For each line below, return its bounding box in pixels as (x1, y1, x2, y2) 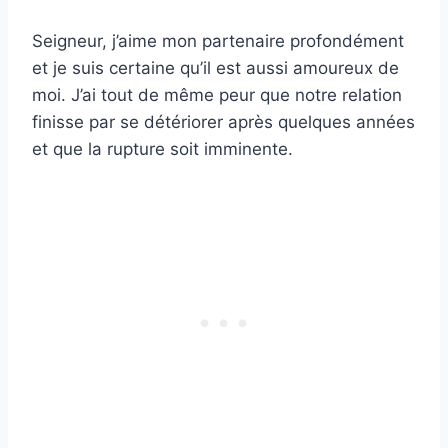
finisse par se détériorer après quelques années (32, 111, 415, 132)
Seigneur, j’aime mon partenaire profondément (32, 30, 404, 51)
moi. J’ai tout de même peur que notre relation (32, 84, 402, 105)
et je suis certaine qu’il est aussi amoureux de (32, 57, 399, 78)
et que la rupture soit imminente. (32, 138, 293, 159)
